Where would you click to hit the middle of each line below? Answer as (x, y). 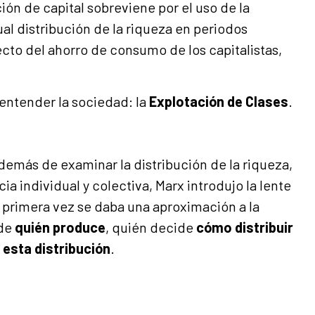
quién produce (60, 227)
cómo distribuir (245, 227)
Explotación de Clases (219, 102)
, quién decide (151, 227)
